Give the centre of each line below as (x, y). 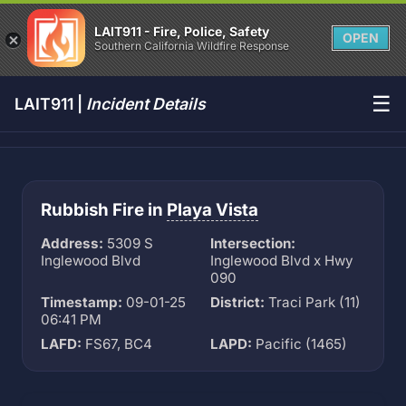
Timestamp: (82, 302)
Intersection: (253, 243)
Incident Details (146, 104)
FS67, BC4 (117, 344)
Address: (72, 243)
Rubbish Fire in (104, 210)
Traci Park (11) (313, 302)
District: (237, 302)
